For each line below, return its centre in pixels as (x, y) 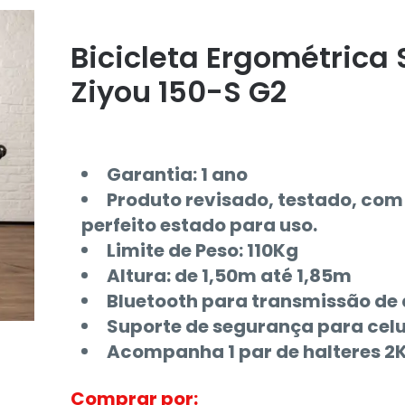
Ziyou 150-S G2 (178, 92)
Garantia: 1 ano (177, 174)
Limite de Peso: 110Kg (202, 250)
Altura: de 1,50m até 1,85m (229, 276)
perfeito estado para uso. (199, 225)
